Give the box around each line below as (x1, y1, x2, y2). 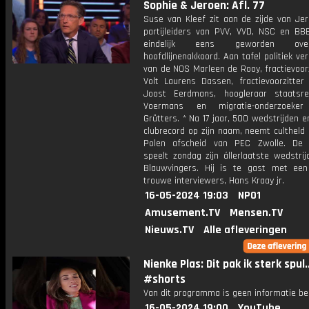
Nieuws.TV (145, 223, 194, 237)
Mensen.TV (230, 206, 283, 220)
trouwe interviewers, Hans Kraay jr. (143, 175, 284, 187)
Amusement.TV (145, 206, 220, 220)
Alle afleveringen (203, 223, 287, 237)
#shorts (143, 272, 186, 287)
